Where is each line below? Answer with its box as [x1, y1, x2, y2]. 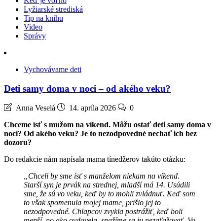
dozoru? [4, 138, 32, 147]
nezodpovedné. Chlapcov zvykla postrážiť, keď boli [24, 207, 183, 216]
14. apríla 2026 [69, 104, 116, 112]
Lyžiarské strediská [24, 5, 83, 13]
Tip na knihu [24, 14, 63, 22]
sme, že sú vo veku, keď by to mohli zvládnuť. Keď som [24, 189, 195, 198]
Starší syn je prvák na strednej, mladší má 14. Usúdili [24, 181, 190, 189]
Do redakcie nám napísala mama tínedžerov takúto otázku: [4, 155, 185, 164]
